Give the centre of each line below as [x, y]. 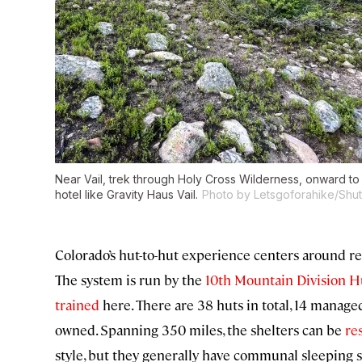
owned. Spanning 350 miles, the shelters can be [200, 330]
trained [77, 305]
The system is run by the [130, 280]
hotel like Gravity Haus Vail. [126, 195]
